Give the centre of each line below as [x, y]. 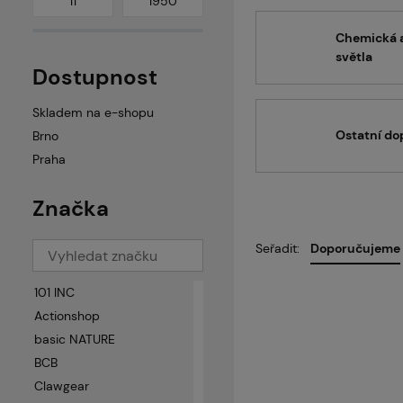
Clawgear [62, 386]
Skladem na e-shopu [93, 112]
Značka [71, 208]
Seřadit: [278, 249]
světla [354, 56]
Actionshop [67, 316]
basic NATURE [75, 339]
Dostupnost [95, 77]
